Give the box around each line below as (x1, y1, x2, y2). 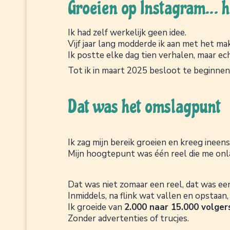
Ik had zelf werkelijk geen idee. (68, 26, 186, 39)
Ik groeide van (68, 201, 124, 213)
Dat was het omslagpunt (68, 95, 221, 118)
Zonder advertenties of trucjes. (68, 212, 189, 224)
